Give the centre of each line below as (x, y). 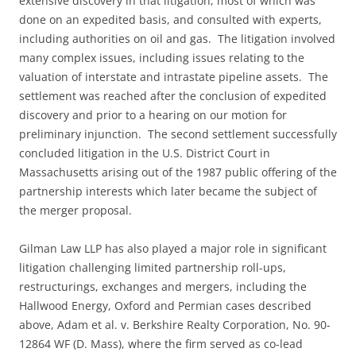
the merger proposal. (75, 211)
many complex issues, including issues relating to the (162, 58)
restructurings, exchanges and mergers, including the (163, 287)
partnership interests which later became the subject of (168, 192)
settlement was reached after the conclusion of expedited (173, 96)
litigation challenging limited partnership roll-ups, (153, 268)
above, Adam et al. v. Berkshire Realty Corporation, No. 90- (175, 325)
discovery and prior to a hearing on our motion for (153, 115)
